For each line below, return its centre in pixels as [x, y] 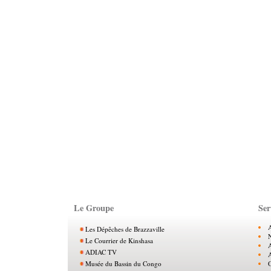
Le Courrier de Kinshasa [119, 241]
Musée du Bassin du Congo [123, 264]
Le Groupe [94, 207]
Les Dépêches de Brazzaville [125, 229]
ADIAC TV [101, 252]
